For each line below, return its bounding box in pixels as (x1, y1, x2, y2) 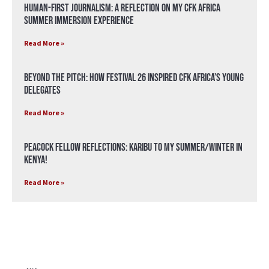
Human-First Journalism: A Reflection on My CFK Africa (24, 2, 220, 15)
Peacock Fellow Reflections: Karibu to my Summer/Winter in (24, 141, 243, 154)
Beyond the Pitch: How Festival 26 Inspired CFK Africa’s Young (24, 71, 244, 85)
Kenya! (24, 154, 47, 167)
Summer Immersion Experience (24, 14, 134, 28)
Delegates (24, 84, 61, 97)
